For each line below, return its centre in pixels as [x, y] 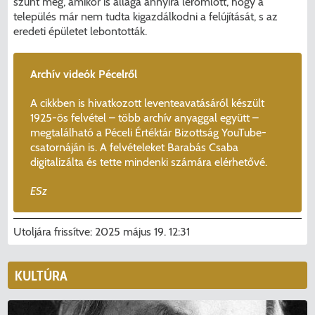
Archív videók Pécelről [84, 74]
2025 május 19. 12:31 [143, 231]
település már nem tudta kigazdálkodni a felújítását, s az [146, 16]
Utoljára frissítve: [54, 231]
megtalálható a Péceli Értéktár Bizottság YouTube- [149, 132]
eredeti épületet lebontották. [81, 31]
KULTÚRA [41, 275]
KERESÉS [157, 213]
